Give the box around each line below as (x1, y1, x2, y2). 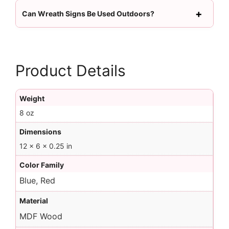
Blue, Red (19, 175, 55, 186)
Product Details (15, 61, 126, 80)
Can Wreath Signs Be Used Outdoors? (22, 9, 154, 18)
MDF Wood (19, 211, 62, 221)
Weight (19, 94, 44, 103)
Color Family (19, 161, 64, 169)
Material (19, 196, 48, 205)
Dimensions (19, 127, 61, 136)
